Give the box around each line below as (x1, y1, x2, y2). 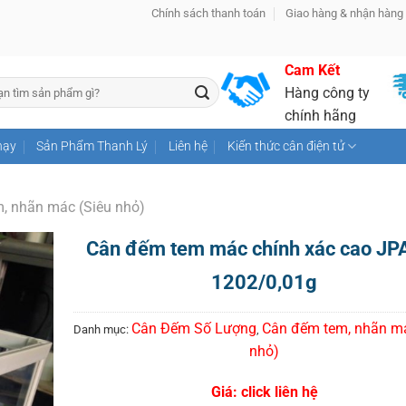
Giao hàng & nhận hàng (285, 6, 404, 20)
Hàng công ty (285, 83, 370, 101)
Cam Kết (285, 61, 340, 79)
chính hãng (285, 106, 356, 124)
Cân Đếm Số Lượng (131, 320, 256, 337)
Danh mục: (73, 323, 131, 336)
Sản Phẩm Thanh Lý (36, 138, 149, 154)
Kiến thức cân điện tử (227, 138, 344, 154)
